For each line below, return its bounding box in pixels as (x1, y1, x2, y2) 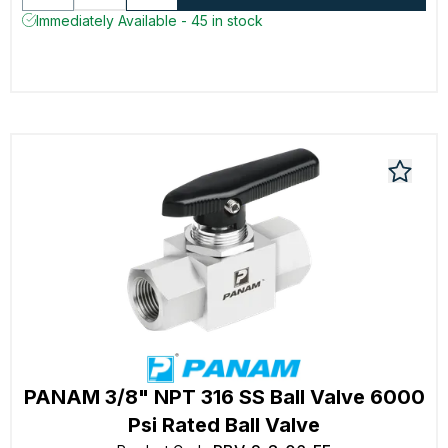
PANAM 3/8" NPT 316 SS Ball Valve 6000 (23, 385, 425, 410)
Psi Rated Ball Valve (128, 413, 320, 438)
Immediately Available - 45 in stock (36, 11, 263, 29)
